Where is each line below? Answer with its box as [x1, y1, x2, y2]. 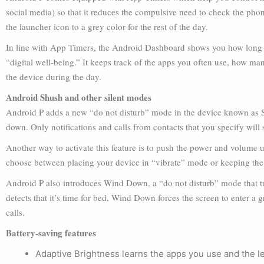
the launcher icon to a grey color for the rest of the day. [6, 21, 208, 32]
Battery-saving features [6, 226, 96, 239]
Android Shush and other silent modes [6, 91, 151, 104]
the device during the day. [6, 71, 101, 82]
